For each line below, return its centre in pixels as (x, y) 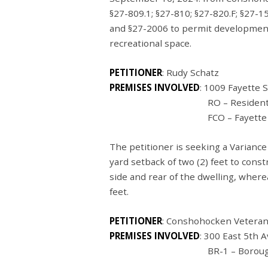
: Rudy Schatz (195, 72)
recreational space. (154, 43)
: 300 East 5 (224, 236)
